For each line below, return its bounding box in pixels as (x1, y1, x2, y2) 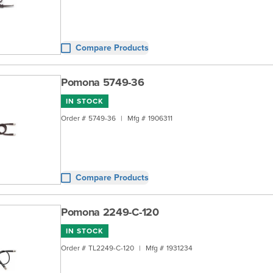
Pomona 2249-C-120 (61, 204, 159, 220)
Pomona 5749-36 (61, 74, 144, 90)
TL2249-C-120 (88, 243, 134, 253)
